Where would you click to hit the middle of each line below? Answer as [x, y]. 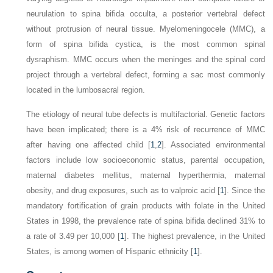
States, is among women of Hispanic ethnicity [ [110, 251]
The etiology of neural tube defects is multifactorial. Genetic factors [146, 114]
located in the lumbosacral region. [86, 90]
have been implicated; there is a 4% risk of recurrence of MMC [146, 129]
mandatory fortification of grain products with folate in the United [146, 206]
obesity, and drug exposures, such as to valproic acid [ [123, 190]
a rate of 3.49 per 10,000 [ [73, 236]
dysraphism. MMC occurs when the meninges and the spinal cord [146, 59]
